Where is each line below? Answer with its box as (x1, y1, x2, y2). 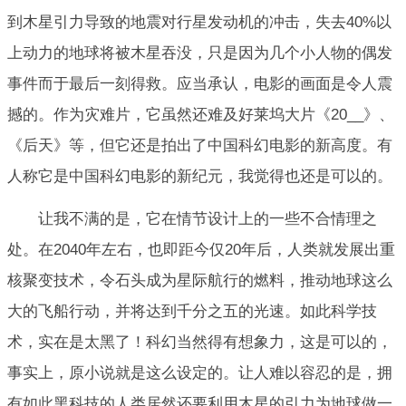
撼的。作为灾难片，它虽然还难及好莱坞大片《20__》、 (7, 106, 394, 124)
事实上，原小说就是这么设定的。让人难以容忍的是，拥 (7, 363, 392, 382)
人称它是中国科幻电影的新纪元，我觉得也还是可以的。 (7, 168, 392, 186)
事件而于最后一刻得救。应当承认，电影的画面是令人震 (7, 75, 392, 93)
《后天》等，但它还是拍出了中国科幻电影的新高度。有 (7, 137, 392, 155)
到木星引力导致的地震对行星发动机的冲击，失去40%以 (7, 14, 391, 32)
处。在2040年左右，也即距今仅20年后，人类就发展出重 (7, 240, 395, 258)
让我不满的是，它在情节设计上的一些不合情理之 (38, 209, 377, 227)
